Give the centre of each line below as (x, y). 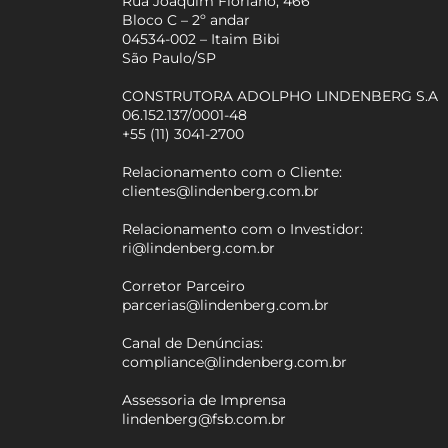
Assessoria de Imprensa (204, 400)
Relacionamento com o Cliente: (234, 172)
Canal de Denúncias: (193, 343)
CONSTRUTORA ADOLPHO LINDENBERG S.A (280, 96)
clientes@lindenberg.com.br (221, 191)
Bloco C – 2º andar (186, 20)
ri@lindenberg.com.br (199, 248)
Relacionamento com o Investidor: (245, 229)
